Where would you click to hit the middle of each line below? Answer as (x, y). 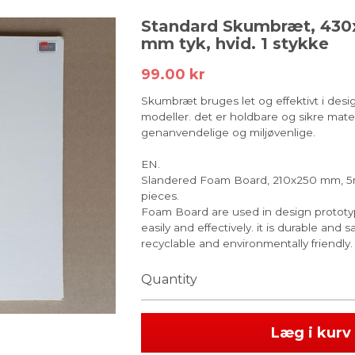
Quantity (169, 279)
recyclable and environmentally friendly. (246, 243)
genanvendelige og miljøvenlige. (228, 132)
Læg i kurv (311, 333)
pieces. (160, 196)
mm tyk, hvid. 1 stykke (235, 44)
